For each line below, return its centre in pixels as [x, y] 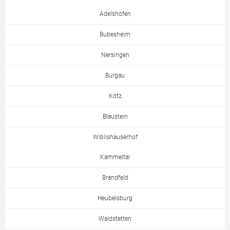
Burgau [115, 75]
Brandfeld [115, 178]
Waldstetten [115, 219]
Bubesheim [115, 34]
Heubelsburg [115, 198]
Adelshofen [115, 14]
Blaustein [115, 117]
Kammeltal [115, 157]
